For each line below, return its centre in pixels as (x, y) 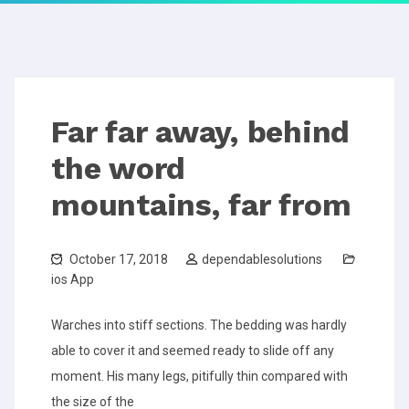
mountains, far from (201, 205)
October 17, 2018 (117, 259)
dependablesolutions (262, 259)
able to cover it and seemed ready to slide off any (193, 351)
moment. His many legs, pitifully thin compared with (199, 376)
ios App (73, 279)
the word (118, 168)
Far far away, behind (200, 132)
